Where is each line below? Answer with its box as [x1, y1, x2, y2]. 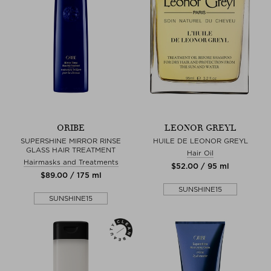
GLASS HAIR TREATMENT [26, 145, 116, 154]
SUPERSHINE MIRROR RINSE [21, 136, 121, 145]
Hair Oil [187, 148, 214, 157]
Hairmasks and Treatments [23, 157, 119, 166]
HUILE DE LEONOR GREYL [152, 136, 248, 145]
